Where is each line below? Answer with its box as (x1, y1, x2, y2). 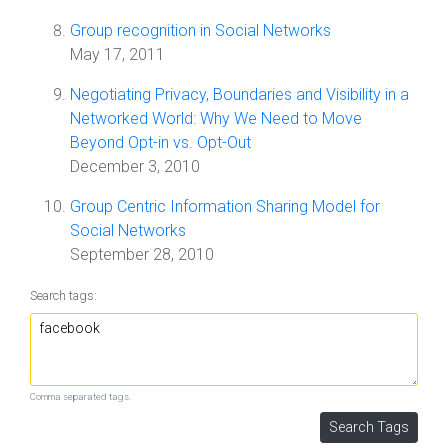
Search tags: (30, 288, 97, 303)
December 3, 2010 (70, 157, 200, 176)
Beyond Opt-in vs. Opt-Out (70, 133, 251, 152)
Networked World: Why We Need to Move (70, 109, 362, 128)
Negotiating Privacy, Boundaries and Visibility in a (70, 85, 409, 104)
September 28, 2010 (70, 245, 214, 264)
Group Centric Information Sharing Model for (70, 197, 380, 216)
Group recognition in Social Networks (70, 21, 331, 40)
